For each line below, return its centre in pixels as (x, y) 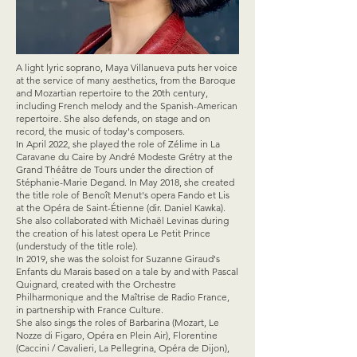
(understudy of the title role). (77, 246)
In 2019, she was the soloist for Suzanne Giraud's (118, 259)
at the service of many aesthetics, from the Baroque (126, 80)
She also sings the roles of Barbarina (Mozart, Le (118, 322)
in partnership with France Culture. (90, 310)
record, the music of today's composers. (100, 131)
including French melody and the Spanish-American (127, 106)
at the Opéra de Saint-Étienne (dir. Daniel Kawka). (121, 208)
